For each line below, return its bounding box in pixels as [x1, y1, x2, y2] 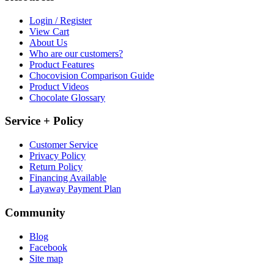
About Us [29, 37, 67, 48]
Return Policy [29, 161, 83, 172]
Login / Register [29, 15, 92, 26]
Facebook [29, 242, 67, 253]
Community [5, 206, 65, 219]
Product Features [29, 59, 94, 70]
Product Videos [29, 81, 89, 92]
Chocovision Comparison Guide [29, 70, 154, 81]
